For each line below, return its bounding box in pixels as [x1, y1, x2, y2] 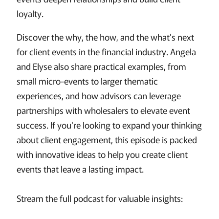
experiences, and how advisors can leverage [16, 89, 181, 102]
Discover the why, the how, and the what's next [16, 30, 194, 44]
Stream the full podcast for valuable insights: [16, 192, 183, 205]
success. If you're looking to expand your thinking [16, 118, 202, 131]
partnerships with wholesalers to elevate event [16, 104, 190, 117]
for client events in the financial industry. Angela [16, 45, 196, 58]
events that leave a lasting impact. [16, 162, 144, 175]
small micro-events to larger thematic [16, 74, 158, 88]
